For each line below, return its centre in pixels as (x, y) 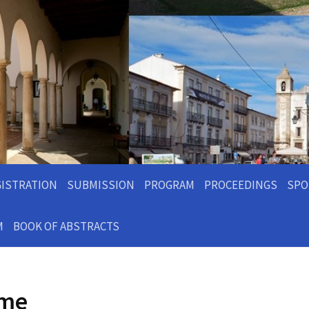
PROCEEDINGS (241, 185)
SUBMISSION (101, 185)
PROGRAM (169, 185)
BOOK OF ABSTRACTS (66, 226)
